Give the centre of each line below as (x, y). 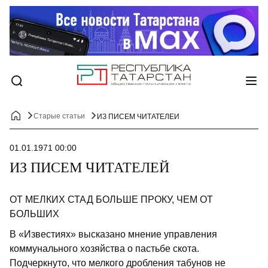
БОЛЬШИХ (34, 214)
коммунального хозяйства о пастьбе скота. (104, 249)
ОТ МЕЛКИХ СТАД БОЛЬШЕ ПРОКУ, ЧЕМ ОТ (111, 200)
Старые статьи (59, 116)
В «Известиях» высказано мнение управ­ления (113, 234)
